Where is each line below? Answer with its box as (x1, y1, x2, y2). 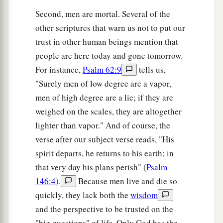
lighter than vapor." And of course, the (35, 119, 170, 131)
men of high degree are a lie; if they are (35, 92, 173, 104)
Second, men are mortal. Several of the (35, 8, 170, 20)
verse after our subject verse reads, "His (35, 133, 174, 145)
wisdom (130, 189, 158, 201)
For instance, (35, 64, 83, 76)
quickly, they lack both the (35, 189, 130, 201)
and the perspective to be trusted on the (35, 203, 173, 215)
